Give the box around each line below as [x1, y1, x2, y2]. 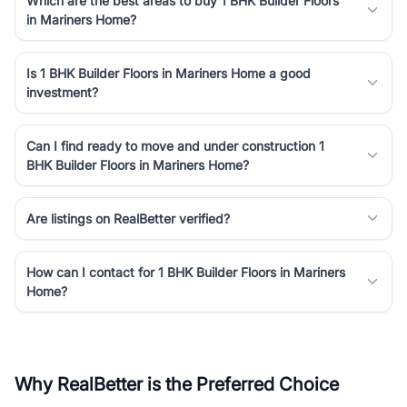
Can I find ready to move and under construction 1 [26, 137, 324, 154]
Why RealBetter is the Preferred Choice [15, 372, 339, 395]
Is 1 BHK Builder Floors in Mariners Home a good [26, 65, 311, 81]
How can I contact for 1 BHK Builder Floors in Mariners [26, 263, 345, 280]
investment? [26, 84, 98, 100]
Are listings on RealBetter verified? [26, 210, 230, 226]
